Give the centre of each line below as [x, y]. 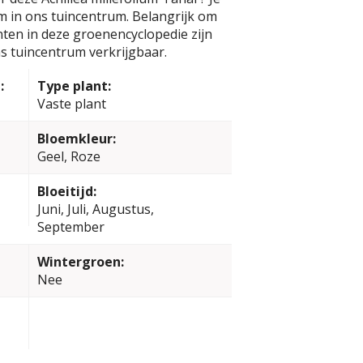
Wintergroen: [80, 262]
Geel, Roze [68, 156]
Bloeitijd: [66, 191]
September [70, 227]
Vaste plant [71, 104]
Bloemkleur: [76, 139]
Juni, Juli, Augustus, [95, 209]
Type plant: [74, 86]
